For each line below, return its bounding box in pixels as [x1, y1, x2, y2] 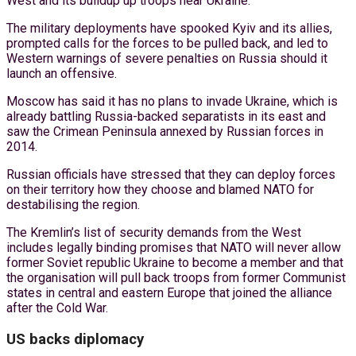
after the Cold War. [6, 300, 108, 315]
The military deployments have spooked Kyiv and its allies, [6, 20, 332, 36]
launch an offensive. [6, 65, 117, 81]
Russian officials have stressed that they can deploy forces [6, 166, 335, 182]
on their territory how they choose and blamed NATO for [6, 181, 314, 197]
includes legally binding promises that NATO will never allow [6, 239, 341, 255]
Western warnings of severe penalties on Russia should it [6, 50, 327, 66]
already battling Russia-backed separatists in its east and [6, 108, 326, 124]
